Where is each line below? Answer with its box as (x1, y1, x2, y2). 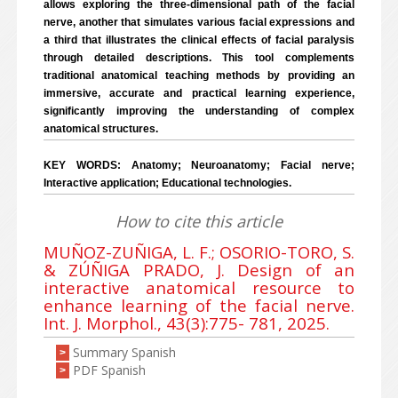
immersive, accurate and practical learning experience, (44, 87, 354, 99)
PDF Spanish (73, 362, 146, 378)
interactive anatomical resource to (44, 276, 354, 298)
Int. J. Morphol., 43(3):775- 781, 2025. (44, 312, 330, 334)
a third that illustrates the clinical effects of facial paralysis (44, 34, 354, 46)
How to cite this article (115, 211, 283, 232)
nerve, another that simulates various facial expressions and (44, 16, 354, 28)
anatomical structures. (44, 123, 158, 135)
